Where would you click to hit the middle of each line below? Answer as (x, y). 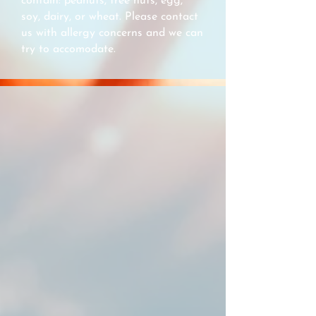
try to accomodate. (68, 49)
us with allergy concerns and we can (112, 33)
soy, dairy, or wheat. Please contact (110, 17)
